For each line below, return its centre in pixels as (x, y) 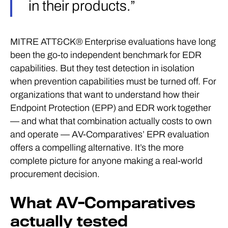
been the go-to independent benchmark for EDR (106, 55)
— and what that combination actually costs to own (111, 121)
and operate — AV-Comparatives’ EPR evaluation (110, 135)
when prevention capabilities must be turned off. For (113, 82)
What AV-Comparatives (103, 203)
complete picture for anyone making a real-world (106, 161)
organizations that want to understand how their (105, 95)
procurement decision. (55, 174)
